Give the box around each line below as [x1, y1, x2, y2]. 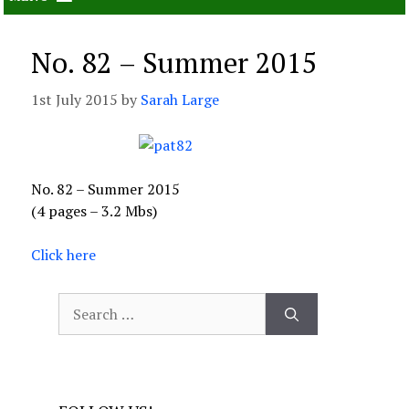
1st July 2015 [31, 89, 118, 110]
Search [58, 293, 100, 311]
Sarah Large [141, 89, 219, 110]
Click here [31, 245, 96, 265]
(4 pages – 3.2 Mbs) [31, 201, 157, 221]
